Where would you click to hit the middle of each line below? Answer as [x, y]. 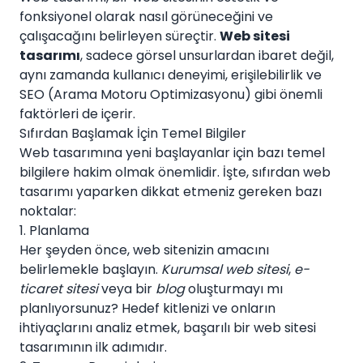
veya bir [127, 289]
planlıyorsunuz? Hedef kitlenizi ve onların [147, 308]
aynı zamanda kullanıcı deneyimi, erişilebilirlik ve [171, 75]
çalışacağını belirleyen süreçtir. [120, 36]
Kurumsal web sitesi [225, 269]
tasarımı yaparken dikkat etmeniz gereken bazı [171, 192]
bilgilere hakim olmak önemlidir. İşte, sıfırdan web [175, 172]
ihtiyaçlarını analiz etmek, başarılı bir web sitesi [168, 328]
